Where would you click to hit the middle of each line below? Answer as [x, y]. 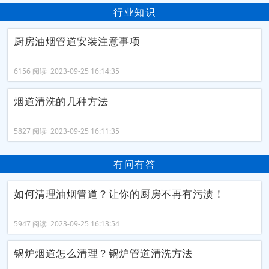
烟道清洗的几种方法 [61, 101]
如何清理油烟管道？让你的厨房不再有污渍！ [119, 193]
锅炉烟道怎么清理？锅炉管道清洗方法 [103, 253]
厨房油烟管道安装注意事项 [77, 41]
